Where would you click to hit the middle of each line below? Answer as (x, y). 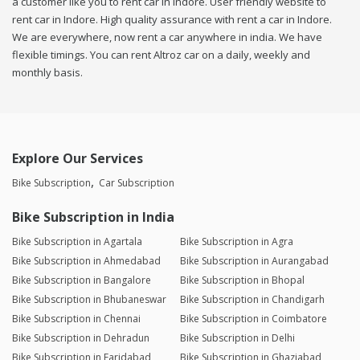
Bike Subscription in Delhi (237, 338)
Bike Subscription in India (93, 217)
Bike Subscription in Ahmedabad (86, 261)
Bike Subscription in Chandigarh (252, 300)
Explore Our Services (78, 159)
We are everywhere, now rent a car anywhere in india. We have (167, 37)
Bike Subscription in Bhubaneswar (89, 300)
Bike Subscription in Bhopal (242, 280)
